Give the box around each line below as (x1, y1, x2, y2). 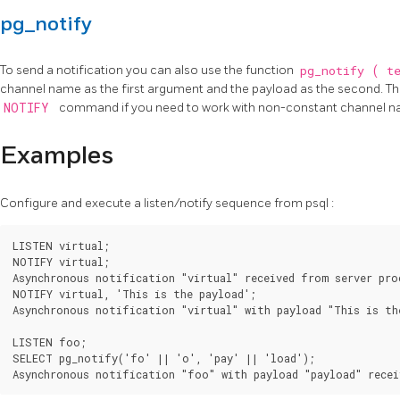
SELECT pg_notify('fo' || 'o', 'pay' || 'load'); (12, 351, 315, 366)
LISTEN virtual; (12, 238, 110, 254)
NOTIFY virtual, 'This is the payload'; (12, 287, 256, 302)
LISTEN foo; (12, 335, 87, 350)
